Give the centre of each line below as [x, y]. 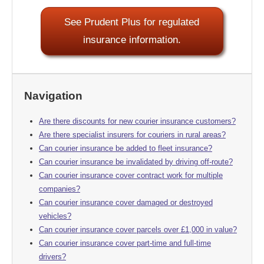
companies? [60, 189]
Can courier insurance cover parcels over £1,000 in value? [138, 229]
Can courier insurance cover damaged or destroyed [126, 202]
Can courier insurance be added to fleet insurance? [126, 148]
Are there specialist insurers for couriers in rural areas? [132, 134]
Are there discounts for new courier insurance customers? [137, 121]
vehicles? [55, 216]
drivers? [52, 256]
